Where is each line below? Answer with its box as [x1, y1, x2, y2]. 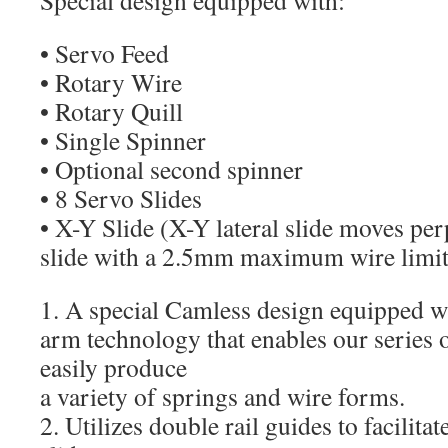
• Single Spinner [40, 123, 206, 158]
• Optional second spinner [40, 152, 303, 187]
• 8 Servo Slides [40, 181, 202, 216]
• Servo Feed [40, 36, 169, 71]
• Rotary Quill [40, 94, 183, 129]
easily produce [40, 350, 187, 385]
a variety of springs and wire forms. [40, 379, 405, 414]
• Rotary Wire [40, 65, 182, 100]
